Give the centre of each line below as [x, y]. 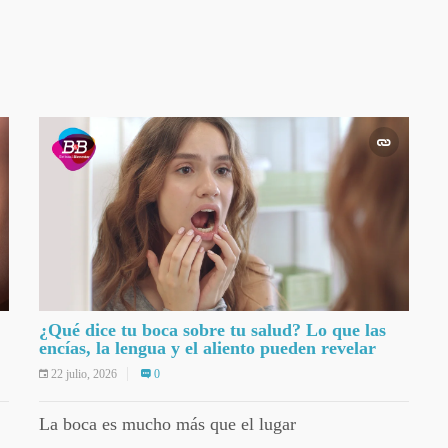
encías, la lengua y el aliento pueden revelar [207, 347]
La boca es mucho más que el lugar [167, 423]
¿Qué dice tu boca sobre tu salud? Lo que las [212, 329]
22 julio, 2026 [84, 373]
